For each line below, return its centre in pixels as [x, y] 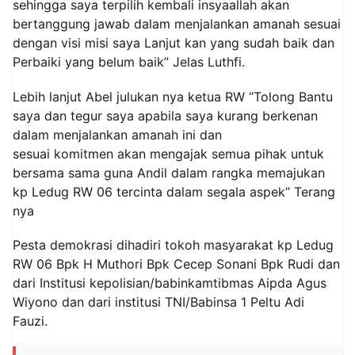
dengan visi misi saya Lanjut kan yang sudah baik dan [174, 43]
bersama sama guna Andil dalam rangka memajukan [169, 172]
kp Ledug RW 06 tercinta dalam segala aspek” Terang [174, 191]
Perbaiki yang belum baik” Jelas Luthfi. [129, 62]
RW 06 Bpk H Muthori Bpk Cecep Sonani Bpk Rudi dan [176, 263]
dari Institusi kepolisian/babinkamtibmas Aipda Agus [170, 282]
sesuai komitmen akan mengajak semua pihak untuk [168, 153]
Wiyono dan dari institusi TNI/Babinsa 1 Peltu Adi [158, 302]
